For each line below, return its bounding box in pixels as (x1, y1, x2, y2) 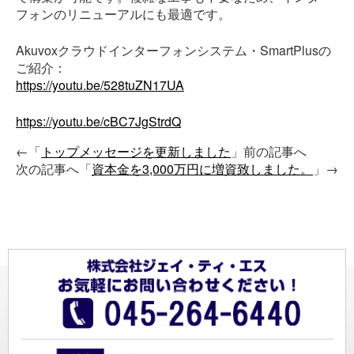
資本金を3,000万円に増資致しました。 (92, 160, 313, 178)
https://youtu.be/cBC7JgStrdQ (16, 112, 181, 130)
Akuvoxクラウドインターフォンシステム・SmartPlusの (16, 41, 331, 59)
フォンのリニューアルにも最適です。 (16, 5, 231, 23)
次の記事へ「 (16, 160, 92, 178)
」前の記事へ (231, 142, 332, 160)
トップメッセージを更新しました (41, 142, 231, 160)
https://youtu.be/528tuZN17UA (16, 76, 184, 94)
